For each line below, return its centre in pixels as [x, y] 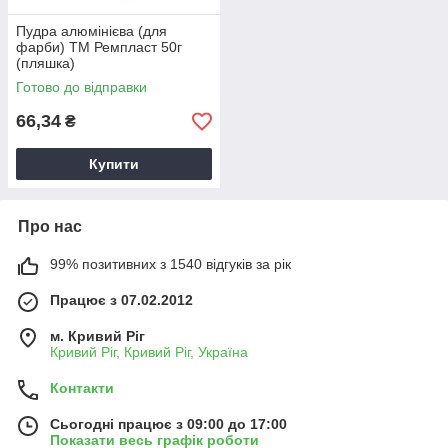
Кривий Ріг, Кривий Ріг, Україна [149, 352]
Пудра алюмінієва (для [91, 31]
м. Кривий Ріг [97, 336]
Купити [114, 164]
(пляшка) [45, 63]
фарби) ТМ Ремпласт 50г [99, 47]
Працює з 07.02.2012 [121, 300]
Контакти [82, 388]
